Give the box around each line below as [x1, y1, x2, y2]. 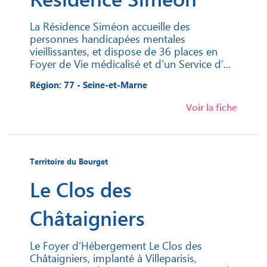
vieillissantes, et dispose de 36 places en [30, 44, 218, 59]
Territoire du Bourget [30, 156, 108, 167]
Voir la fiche [186, 101, 237, 114]
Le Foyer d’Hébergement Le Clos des [30, 238, 202, 253]
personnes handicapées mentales [30, 31, 185, 46]
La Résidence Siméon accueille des [30, 18, 190, 34]
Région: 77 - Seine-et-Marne [30, 79, 147, 91]
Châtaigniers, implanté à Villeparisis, [30, 250, 197, 266]
